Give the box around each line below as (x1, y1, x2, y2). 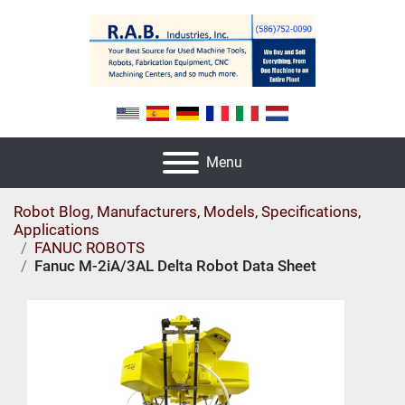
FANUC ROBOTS (34, 239, 145, 258)
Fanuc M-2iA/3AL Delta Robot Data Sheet (34, 257, 316, 276)
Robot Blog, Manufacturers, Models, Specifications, (14, 202, 361, 221)
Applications (14, 221, 99, 240)
